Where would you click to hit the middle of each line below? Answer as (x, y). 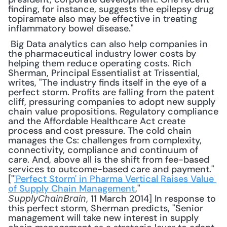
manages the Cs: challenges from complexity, (105, 140)
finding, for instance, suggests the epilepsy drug (111, 9)
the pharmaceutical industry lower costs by (102, 54)
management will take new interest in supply (103, 218)
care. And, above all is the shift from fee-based (109, 160)
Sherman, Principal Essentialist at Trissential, (104, 73)
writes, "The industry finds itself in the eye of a (107, 83)
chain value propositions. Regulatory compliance (113, 111)
